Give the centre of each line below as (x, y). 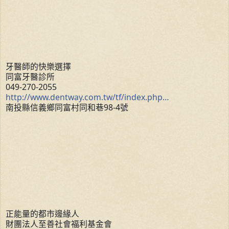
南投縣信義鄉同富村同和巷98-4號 (67, 107)
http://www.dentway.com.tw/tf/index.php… (87, 97)
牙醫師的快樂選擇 (38, 66)
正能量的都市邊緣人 (42, 213)
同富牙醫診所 (30, 76)
